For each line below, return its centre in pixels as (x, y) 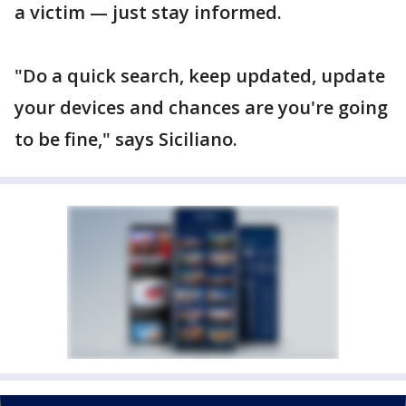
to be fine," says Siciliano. (126, 139)
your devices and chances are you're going (201, 107)
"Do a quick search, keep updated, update (200, 76)
